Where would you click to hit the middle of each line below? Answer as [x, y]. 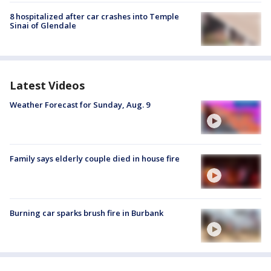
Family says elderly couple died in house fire [95, 159]
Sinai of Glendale [43, 25]
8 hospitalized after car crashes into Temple [94, 16]
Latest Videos [47, 86]
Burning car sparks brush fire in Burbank [87, 213]
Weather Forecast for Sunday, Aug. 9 [80, 105]
